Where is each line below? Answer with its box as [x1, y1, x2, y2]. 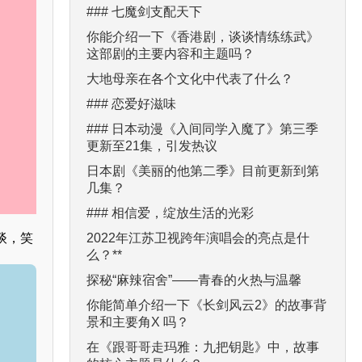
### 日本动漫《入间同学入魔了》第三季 [86, 121, 318, 136]
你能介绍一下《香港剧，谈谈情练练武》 [86, 29, 319, 44]
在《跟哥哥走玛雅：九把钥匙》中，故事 [86, 339, 319, 354]
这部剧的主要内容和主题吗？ [86, 46, 255, 61]
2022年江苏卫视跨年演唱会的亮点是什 [86, 230, 309, 245]
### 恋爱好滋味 [86, 96, 176, 111]
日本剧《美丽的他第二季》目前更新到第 [86, 163, 319, 178]
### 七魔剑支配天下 [86, 4, 202, 19]
